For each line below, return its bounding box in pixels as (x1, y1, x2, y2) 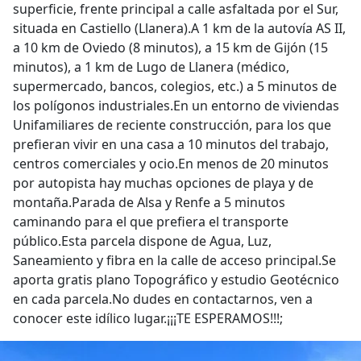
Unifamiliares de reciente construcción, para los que (13, 116, 331, 134)
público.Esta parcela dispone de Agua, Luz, (13, 232, 272, 250)
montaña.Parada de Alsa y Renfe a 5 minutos (13, 193, 285, 211)
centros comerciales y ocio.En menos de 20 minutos (13, 155, 329, 172)
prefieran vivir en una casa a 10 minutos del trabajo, (13, 135, 329, 153)
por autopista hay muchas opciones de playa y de (13, 174, 313, 192)
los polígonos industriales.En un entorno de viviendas (13, 97, 339, 114)
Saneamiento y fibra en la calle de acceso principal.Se (13, 251, 336, 269)
